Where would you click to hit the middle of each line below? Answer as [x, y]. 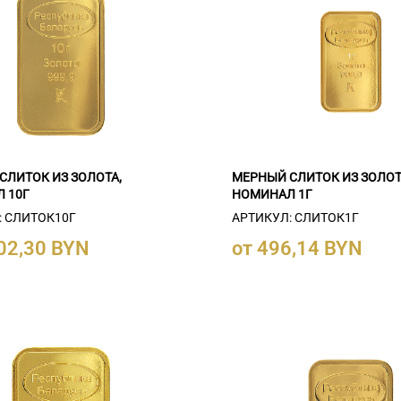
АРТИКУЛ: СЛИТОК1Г [296, 218]
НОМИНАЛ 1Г [273, 194]
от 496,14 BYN [298, 249]
